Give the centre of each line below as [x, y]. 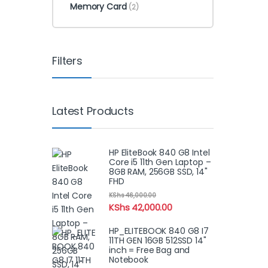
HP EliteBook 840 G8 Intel [159, 152]
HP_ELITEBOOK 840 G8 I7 [159, 231]
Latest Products [93, 111]
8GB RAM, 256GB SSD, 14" [158, 171]
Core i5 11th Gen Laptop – [160, 162]
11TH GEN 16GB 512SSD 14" [158, 240]
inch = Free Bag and [150, 250]
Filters [68, 61]
